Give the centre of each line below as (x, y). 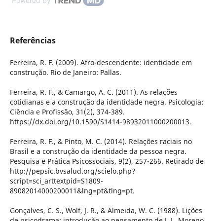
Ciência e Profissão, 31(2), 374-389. (67, 112)
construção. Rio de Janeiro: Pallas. (65, 73)
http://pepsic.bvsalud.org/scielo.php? (72, 171)
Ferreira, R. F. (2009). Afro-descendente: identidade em (101, 63)
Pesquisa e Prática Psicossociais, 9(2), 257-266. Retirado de (107, 161)
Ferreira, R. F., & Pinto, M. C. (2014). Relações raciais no (101, 142)
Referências (33, 41)
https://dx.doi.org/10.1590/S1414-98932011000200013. (100, 122)
